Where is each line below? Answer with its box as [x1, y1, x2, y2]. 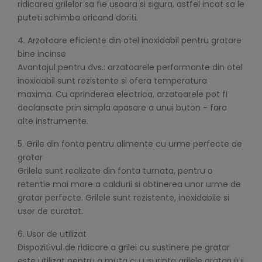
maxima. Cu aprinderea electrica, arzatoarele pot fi [18, 88, 227, 101]
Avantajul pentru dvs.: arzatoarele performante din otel [18, 61, 243, 74]
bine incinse [18, 48, 68, 60]
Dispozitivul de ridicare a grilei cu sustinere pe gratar [18, 242, 230, 254]
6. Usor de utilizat [18, 228, 87, 240]
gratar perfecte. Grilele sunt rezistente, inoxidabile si [18, 192, 229, 204]
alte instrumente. [18, 115, 88, 127]
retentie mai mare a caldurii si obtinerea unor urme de [18, 178, 241, 191]
